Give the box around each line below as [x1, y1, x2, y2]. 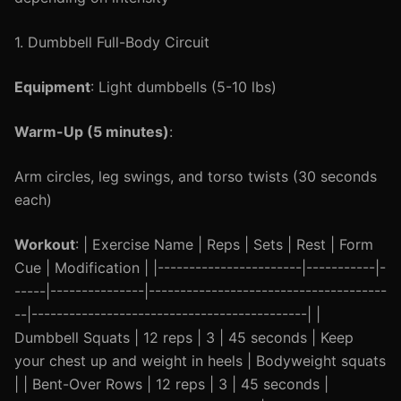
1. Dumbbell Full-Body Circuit [14, 33, 209, 51]
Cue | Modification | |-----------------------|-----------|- [14, 259, 386, 277]
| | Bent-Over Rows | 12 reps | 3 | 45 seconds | [14, 375, 328, 393]
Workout [14, 235, 75, 253]
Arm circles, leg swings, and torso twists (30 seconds [14, 167, 377, 185]
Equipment [14, 78, 90, 96]
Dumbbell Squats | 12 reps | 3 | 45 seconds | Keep [14, 328, 354, 346]
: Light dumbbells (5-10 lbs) [90, 78, 277, 96]
